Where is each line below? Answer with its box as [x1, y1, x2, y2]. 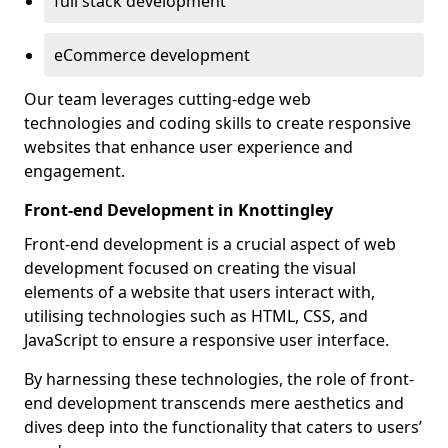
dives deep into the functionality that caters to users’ [24, 416, 422, 438]
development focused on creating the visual [24, 257, 356, 279]
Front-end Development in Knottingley [24, 199, 333, 221]
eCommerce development [54, 44, 250, 66]
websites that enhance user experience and [24, 136, 353, 158]
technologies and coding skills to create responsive [24, 112, 411, 134]
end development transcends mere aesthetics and [24, 392, 404, 414]
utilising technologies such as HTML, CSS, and [24, 305, 368, 327]
